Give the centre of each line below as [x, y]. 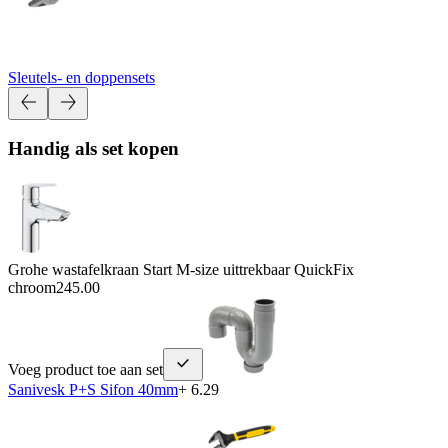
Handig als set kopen [93, 149]
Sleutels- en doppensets [81, 77]
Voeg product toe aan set [85, 369]
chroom [32, 287]
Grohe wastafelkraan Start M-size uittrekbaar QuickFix [181, 269]
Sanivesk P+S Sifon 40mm [93, 389]
